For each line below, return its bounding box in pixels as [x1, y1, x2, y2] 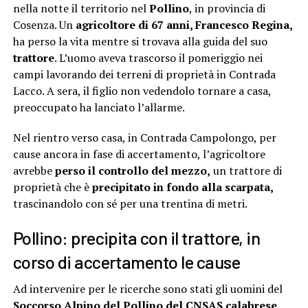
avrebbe [12, 163, 55, 179]
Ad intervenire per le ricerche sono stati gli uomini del [12, 281, 283, 297]
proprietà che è [12, 179, 92, 195]
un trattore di [210, 163, 282, 179]
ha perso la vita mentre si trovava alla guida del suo [12, 34, 267, 49]
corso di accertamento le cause [12, 251, 241, 273]
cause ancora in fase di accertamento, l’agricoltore [12, 146, 265, 162]
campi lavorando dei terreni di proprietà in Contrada [12, 67, 276, 82]
